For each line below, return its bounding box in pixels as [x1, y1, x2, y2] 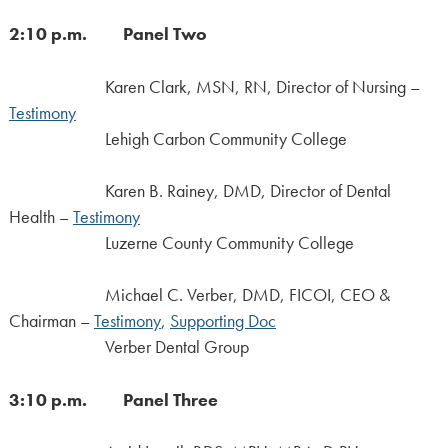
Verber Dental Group [8, 336, 249, 359]
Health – [8, 206, 73, 229]
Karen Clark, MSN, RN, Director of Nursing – [104, 75, 420, 98]
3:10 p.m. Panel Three [8, 388, 218, 411]
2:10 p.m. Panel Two [8, 23, 207, 46]
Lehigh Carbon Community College [8, 127, 347, 150]
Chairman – [8, 310, 94, 333]
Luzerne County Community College [8, 232, 354, 255]
